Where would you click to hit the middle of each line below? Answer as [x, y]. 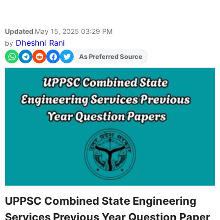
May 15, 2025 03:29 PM [74, 31]
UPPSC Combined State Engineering [101, 201]
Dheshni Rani [40, 43]
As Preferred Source [110, 57]
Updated [20, 31]
